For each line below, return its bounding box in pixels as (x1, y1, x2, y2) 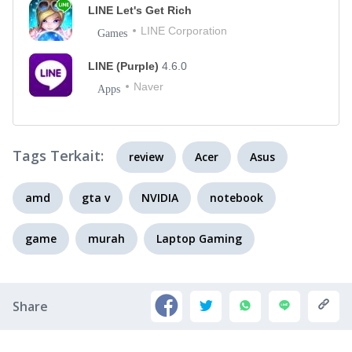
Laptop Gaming (156, 231, 242, 246)
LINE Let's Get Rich (88, 4, 192, 16)
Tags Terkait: (13, 146, 104, 165)
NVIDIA (141, 190, 178, 205)
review (129, 149, 163, 164)
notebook (210, 190, 263, 205)
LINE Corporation (141, 24, 227, 37)
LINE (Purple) (88, 60, 162, 72)
